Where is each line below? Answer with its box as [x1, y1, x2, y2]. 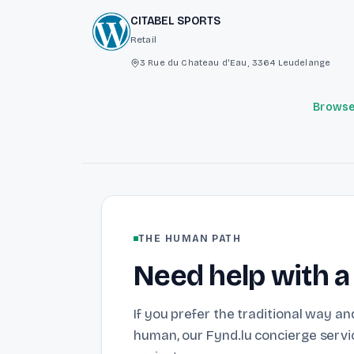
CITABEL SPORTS [130, 14, 221, 28]
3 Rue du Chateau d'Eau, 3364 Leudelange [140, 57, 331, 68]
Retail [130, 34, 156, 45]
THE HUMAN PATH [138, 233, 242, 244]
